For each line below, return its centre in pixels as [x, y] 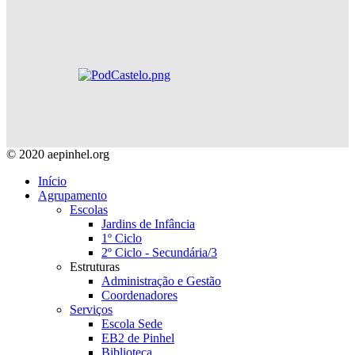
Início [52, 181]
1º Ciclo [122, 239]
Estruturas [95, 267]
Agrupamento [73, 196]
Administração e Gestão [161, 281]
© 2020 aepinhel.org [58, 155]
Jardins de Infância [148, 224]
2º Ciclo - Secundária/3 [159, 253]
